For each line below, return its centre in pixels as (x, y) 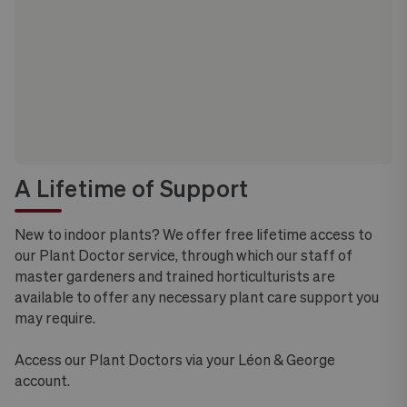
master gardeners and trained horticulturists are (175, 276)
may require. (55, 318)
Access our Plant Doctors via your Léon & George (175, 360)
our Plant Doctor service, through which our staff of (184, 255)
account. (42, 381)
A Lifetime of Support (132, 189)
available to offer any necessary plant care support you (197, 297)
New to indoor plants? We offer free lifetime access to (194, 234)
